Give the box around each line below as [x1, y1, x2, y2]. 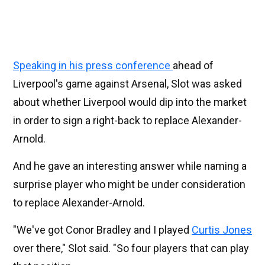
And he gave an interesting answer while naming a [13, 160, 247, 173]
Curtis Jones [192, 224, 252, 237]
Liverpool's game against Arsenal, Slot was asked [13, 77, 242, 91]
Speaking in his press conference [13, 59, 173, 72]
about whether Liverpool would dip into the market [13, 96, 247, 109]
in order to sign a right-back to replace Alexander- [13, 114, 242, 127]
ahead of [173, 59, 214, 72]
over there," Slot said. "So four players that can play [13, 242, 249, 255]
